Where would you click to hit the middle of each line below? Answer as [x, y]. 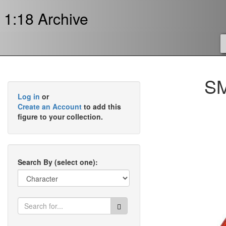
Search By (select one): [58, 162]
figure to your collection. [60, 117]
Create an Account [50, 106]
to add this [101, 106]
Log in [29, 96]
